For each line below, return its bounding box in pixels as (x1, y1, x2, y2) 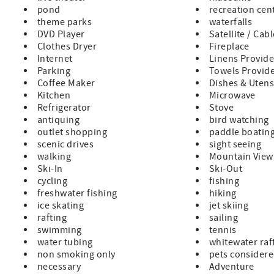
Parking (37, 65, 71, 78)
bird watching (209, 114, 269, 127)
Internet (37, 53, 73, 65)
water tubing (37, 236, 93, 249)
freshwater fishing (37, 187, 117, 200)
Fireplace (209, 40, 250, 53)
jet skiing (209, 199, 249, 212)
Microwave (209, 89, 256, 102)
